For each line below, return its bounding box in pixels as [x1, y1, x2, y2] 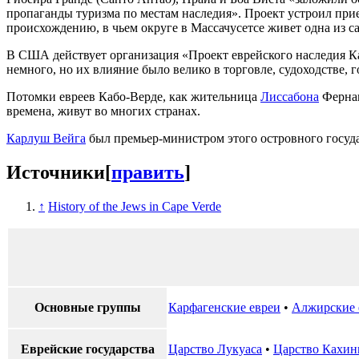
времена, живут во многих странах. [6, 104, 200, 119]
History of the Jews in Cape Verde [48, 199, 221, 213]
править [111, 161, 184, 183]
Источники [6, 161, 105, 183]
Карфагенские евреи [168, 300, 280, 314]
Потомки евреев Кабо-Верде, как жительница [6, 90, 260, 104]
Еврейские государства [20, 341, 155, 356]
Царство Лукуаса [168, 341, 262, 356]
